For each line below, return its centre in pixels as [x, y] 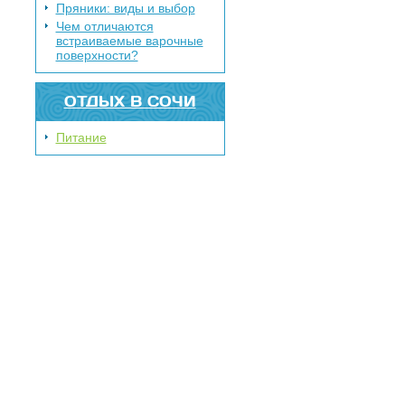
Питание [81, 137]
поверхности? [97, 55]
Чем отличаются [104, 26]
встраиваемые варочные [129, 41]
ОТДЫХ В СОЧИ [130, 101]
